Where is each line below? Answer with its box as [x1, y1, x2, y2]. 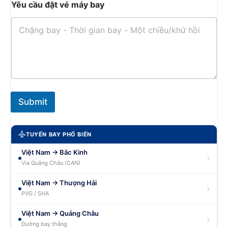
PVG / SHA [21, 189, 49, 197]
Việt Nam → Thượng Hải [21, 178, 97, 187]
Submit [18, 96, 47, 107]
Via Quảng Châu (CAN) [21, 159, 80, 166]
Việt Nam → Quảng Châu [21, 209, 99, 217]
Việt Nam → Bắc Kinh [21, 148, 88, 156]
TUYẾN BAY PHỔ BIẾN [26, 130, 92, 138]
